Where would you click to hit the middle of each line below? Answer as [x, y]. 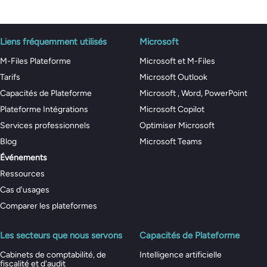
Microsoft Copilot [172, 110]
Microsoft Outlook [173, 77]
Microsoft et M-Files [177, 61]
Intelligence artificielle [181, 255]
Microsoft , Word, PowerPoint [193, 94]
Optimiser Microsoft [177, 126]
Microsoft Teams [171, 142]
